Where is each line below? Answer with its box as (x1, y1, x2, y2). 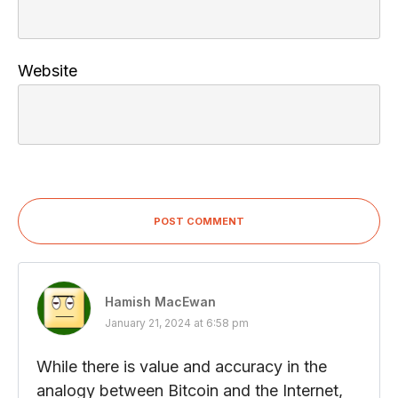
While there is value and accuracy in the (36, 356, 327, 376)
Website (18, 60, 77, 80)
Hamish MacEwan (105, 293, 216, 309)
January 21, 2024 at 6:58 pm (105, 315, 249, 330)
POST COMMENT (154, 214, 244, 227)
